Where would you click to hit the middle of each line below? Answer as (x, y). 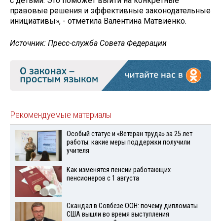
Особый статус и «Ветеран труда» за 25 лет (129, 134)
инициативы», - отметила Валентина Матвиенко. (98, 21)
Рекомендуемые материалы (61, 115)
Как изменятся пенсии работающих (118, 170)
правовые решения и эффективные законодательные (110, 11)
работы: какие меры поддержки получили (128, 143)
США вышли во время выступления (118, 214)
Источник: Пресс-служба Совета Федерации (88, 43)
